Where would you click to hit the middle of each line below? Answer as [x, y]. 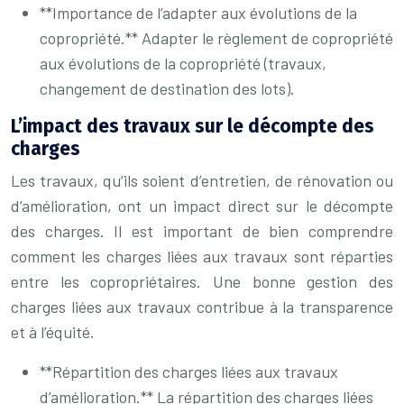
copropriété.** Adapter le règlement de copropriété [216, 38]
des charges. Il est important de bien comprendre [202, 231]
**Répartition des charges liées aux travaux [189, 372]
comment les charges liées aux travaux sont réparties [202, 256]
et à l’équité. [53, 332]
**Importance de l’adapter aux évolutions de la [198, 13]
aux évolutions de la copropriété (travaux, [183, 63]
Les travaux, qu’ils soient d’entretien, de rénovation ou [202, 180]
